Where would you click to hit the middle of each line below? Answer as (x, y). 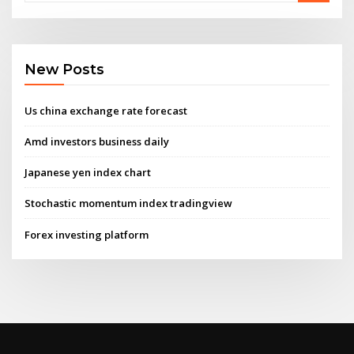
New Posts (65, 70)
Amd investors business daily (97, 141)
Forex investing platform (87, 234)
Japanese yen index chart (88, 173)
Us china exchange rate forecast (106, 110)
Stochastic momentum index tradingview (129, 203)
